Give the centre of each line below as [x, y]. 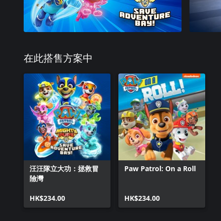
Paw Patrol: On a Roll [160, 168]
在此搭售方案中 [58, 59]
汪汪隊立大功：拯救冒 [64, 168]
